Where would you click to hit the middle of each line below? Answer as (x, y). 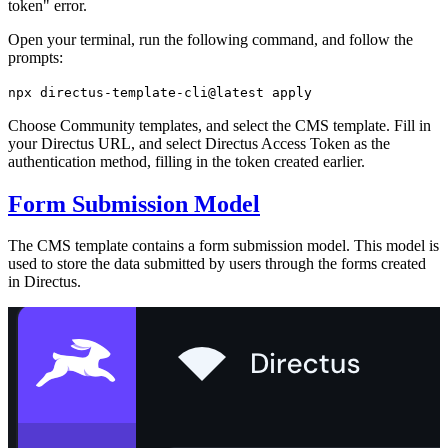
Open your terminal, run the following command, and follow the (210, 39)
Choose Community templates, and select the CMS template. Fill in (219, 125)
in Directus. (44, 282)
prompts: (35, 57)
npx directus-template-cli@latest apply (160, 92)
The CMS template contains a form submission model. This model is (223, 246)
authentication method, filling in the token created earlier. (186, 161)
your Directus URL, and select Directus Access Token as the (199, 143)
